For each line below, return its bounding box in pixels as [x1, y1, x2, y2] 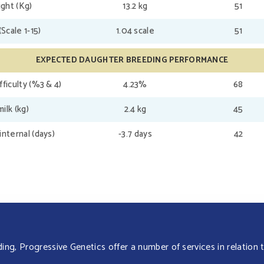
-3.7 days [118, 127, 152, 142]
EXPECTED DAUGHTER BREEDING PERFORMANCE [35, 54, 229, 68]
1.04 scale [115, 24, 155, 39]
